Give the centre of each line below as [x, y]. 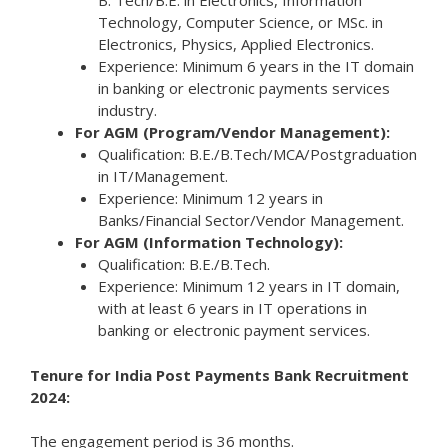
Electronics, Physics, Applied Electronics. [235, 44]
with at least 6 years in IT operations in [232, 308]
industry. [127, 110]
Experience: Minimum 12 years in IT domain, [248, 286]
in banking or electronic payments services [243, 88]
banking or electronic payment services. [233, 330]
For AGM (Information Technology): [209, 242]
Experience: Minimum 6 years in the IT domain [255, 66]
